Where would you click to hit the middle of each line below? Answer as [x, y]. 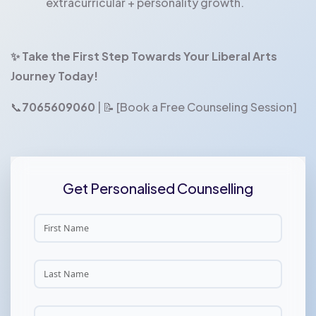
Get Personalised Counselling [158, 188]
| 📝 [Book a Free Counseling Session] [196, 107]
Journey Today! [54, 75]
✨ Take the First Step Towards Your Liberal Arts [144, 56]
